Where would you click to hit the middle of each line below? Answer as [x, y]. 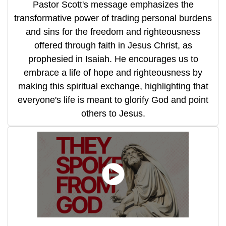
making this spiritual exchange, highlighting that [113, 86]
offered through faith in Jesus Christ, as [113, 45]
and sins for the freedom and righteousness [113, 32]
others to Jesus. [113, 113]
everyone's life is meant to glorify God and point [113, 100]
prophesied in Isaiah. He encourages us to [113, 59]
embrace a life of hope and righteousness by [113, 72]
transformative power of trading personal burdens [113, 18]
